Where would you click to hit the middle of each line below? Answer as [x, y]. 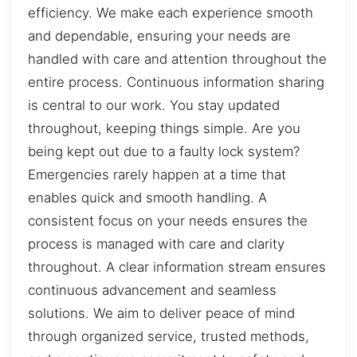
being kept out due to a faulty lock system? [164, 151]
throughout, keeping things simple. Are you [164, 128]
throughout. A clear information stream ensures [177, 267]
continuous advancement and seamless [152, 290]
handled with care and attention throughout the [177, 59]
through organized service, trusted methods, [169, 336]
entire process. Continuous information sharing [176, 82]
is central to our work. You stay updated [154, 105]
